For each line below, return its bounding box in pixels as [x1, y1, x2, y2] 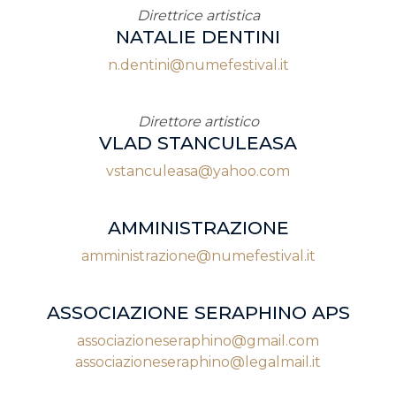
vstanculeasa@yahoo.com [106, 163, 290, 179]
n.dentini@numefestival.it [107, 57, 289, 73]
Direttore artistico [137, 113, 259, 130]
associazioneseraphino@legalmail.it [75, 354, 321, 370]
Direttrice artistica [136, 7, 260, 24]
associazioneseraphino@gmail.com [77, 332, 319, 349]
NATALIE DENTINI [116, 26, 280, 48]
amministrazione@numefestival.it [80, 247, 316, 264]
